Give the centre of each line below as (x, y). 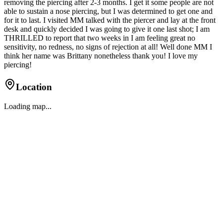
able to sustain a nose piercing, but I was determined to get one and (108, 11)
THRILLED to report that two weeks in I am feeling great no (100, 38)
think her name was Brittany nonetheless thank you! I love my (101, 55)
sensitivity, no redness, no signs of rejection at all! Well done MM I (108, 47)
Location (34, 87)
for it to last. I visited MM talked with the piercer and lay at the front (110, 20)
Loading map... (28, 107)
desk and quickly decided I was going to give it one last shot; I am (107, 29)
